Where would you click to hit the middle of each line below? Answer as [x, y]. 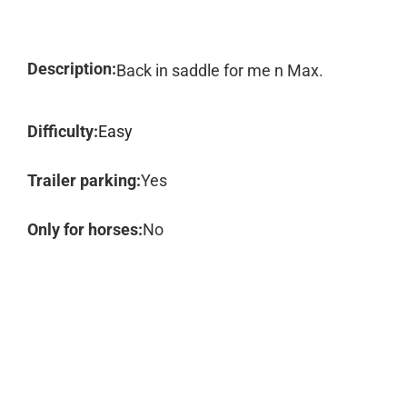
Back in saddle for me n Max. [220, 70]
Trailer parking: [84, 180]
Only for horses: [85, 229]
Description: [72, 69]
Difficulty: [63, 131]
